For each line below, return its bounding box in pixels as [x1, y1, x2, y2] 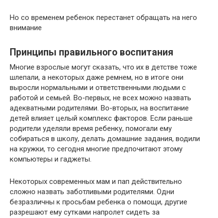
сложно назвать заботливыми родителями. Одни [10, 187, 174, 196]
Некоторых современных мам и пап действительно [10, 177, 182, 186]
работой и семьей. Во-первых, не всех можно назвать [10, 93, 191, 102]
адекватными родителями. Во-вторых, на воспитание [10, 103, 189, 112]
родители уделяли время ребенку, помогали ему [10, 124, 172, 133]
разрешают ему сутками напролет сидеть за [10, 207, 160, 217]
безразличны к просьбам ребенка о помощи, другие [10, 197, 187, 206]
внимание [10, 23, 42, 32]
